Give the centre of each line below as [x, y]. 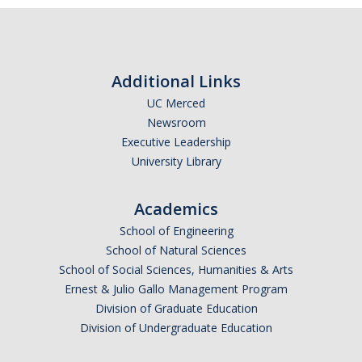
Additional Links [176, 81]
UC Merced [176, 103]
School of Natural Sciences [176, 250]
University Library [176, 161]
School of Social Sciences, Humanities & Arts [176, 269]
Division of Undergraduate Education [176, 328]
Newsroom [176, 122]
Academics [176, 209]
